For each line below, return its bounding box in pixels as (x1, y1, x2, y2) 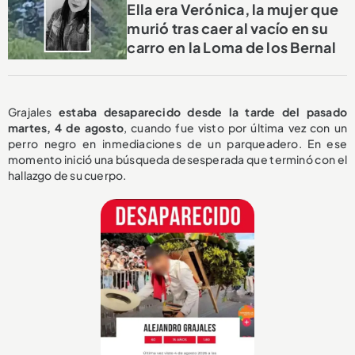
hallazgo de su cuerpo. (8, 168, 127, 183)
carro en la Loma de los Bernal (127, 38, 336, 57)
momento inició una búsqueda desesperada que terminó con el (8, 152, 347, 167)
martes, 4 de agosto (8, 120, 124, 136)
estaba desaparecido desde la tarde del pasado (58, 105, 347, 120)
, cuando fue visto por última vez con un (124, 120, 348, 136)
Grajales (8, 105, 59, 120)
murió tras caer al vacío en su (127, 19, 328, 38)
